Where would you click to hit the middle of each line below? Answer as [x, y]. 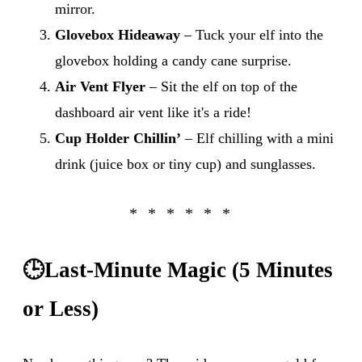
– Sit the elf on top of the [221, 86]
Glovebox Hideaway [118, 34]
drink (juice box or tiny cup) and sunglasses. [185, 164]
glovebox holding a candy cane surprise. [173, 60]
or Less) [61, 308]
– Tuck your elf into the [252, 34]
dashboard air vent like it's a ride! [153, 112]
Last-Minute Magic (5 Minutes [189, 269]
